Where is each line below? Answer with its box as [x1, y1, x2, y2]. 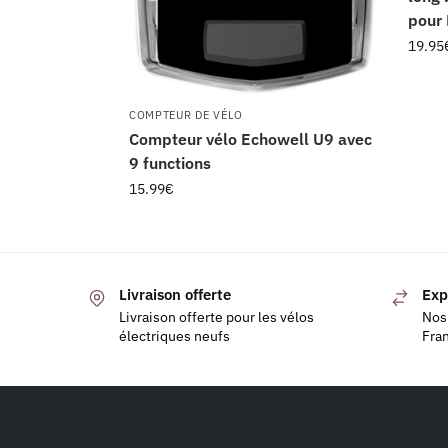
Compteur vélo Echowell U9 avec [128, 129, 372, 150]
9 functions [128, 153, 211, 174]
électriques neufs [119, 326, 230, 345]
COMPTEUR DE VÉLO [128, 108, 244, 123]
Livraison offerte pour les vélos [119, 307, 314, 326]
